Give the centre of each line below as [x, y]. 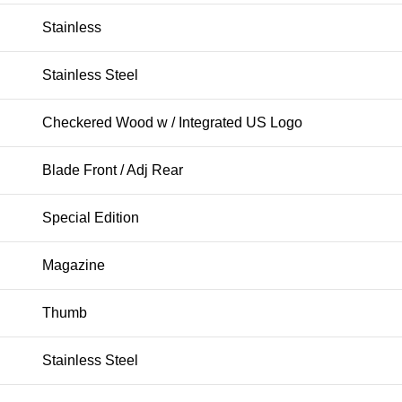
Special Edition [91, 218]
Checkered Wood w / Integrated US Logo [172, 123]
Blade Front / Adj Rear [113, 170]
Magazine [74, 266]
